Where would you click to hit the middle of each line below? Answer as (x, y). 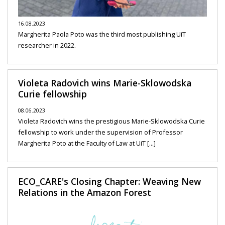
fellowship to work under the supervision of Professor (100, 132)
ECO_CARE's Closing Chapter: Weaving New (109, 181)
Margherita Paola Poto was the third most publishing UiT (102, 34)
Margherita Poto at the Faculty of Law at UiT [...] (87, 143)
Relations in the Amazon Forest (85, 192)
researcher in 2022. (47, 45)
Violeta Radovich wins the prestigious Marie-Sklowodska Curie (111, 121)
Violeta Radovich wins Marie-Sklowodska (105, 83)
